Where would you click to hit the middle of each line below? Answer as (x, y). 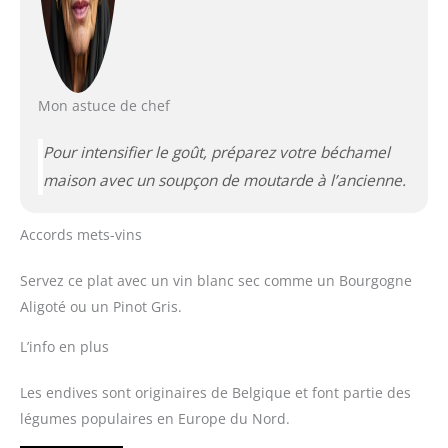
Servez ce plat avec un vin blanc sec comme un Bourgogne (216, 280)
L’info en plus (64, 346)
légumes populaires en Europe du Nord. (155, 418)
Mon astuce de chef (103, 105)
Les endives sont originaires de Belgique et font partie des (215, 392)
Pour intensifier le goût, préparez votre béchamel (216, 152)
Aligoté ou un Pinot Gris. (101, 306)
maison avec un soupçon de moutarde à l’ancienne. (224, 180)
